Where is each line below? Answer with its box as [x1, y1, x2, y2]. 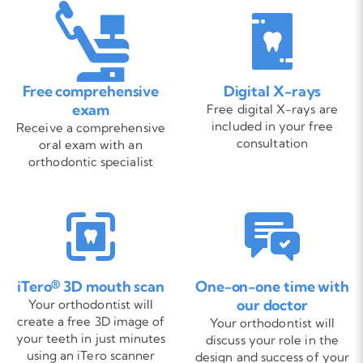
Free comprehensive [22, 82, 160, 100]
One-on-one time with [194, 277, 350, 296]
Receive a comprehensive [16, 120, 165, 135]
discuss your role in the [206, 332, 339, 348]
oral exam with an [39, 137, 143, 152]
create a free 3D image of [16, 314, 165, 329]
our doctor [236, 296, 309, 314]
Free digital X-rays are [207, 101, 338, 117]
